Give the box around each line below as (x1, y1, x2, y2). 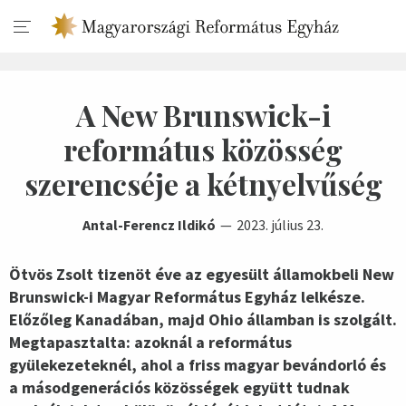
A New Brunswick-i (75, 95, 331, 134)
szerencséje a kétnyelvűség (24, 164, 382, 203)
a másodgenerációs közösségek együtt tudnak (9, 377, 350, 398)
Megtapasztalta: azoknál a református (9, 332, 292, 353)
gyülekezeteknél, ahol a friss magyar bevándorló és (9, 354, 386, 375)
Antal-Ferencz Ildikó (82, 216, 216, 234)
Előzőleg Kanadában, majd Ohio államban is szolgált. (9, 309, 397, 330)
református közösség (63, 130, 343, 169)
